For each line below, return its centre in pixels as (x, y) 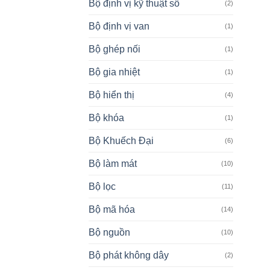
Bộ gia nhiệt (114, 72)
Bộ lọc (102, 187)
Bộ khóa (106, 118)
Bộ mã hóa (112, 210)
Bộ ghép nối (115, 49)
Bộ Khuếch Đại (121, 141)
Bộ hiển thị (111, 95)
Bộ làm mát (113, 164)
